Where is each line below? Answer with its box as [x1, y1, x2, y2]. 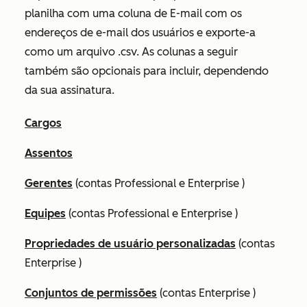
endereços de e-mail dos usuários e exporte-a [25, 25, 256, 39]
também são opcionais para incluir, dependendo [25, 64, 269, 77]
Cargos [25, 116, 62, 130]
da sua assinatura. [25, 83, 114, 97]
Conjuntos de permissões [25, 286, 157, 299]
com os [202, 6, 242, 20]
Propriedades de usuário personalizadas [25, 236, 236, 250]
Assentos [25, 146, 73, 160]
